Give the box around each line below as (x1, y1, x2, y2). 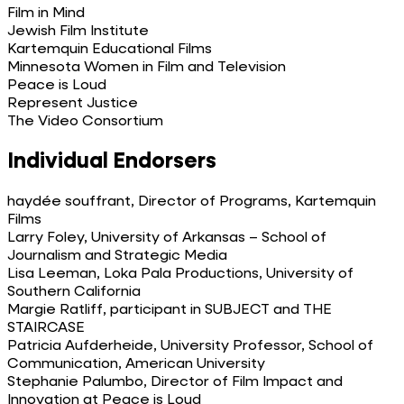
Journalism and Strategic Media (7, 248, 227, 263)
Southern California (7, 284, 141, 299)
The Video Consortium (7, 114, 163, 129)
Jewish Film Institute (7, 23, 149, 39)
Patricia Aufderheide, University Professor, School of (7, 338, 373, 353)
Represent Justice (7, 96, 138, 111)
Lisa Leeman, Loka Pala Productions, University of (7, 266, 353, 281)
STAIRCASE (7, 320, 85, 335)
